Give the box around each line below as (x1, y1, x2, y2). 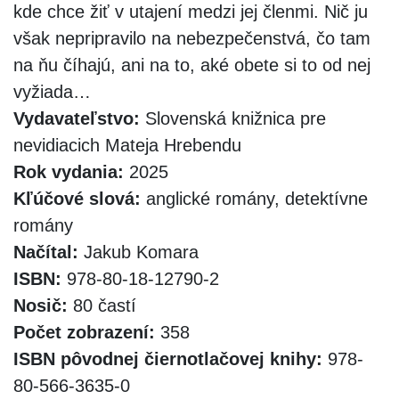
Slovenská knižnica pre (140, 108, 326, 128)
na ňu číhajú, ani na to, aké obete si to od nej (13, 54, 370, 75)
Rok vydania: (13, 161, 124, 182)
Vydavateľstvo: (13, 108, 140, 128)
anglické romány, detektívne (141, 188, 368, 208)
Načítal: (13, 241, 78, 262)
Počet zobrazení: (13, 322, 155, 342)
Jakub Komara (78, 241, 199, 262)
